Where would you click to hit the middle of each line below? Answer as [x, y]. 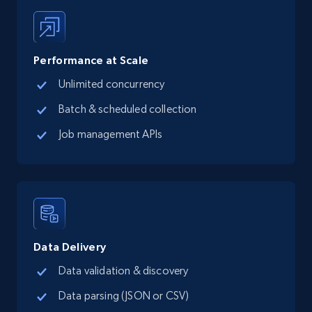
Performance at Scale [91, 60]
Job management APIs [111, 134]
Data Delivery [70, 246]
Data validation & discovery [124, 270]
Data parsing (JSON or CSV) [124, 295]
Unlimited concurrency [112, 84]
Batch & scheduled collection [128, 109]
